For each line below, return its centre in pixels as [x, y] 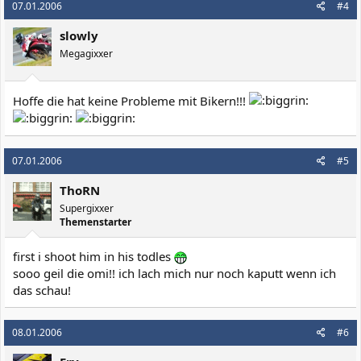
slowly [79, 35]
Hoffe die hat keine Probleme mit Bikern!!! [131, 100]
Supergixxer [87, 208]
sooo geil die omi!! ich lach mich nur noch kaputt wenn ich [174, 273]
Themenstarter [95, 222]
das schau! [42, 290]
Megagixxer [86, 54]
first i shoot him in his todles [93, 256]
